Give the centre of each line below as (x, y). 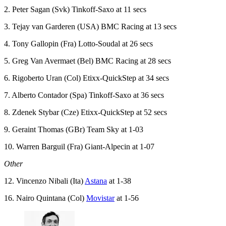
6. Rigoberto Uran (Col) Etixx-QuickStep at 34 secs (87, 78)
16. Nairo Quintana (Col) (45, 198)
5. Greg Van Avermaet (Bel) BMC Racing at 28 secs (88, 61)
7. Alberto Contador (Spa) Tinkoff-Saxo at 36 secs (84, 95)
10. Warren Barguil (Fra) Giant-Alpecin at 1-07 (79, 146)
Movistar (100, 198)
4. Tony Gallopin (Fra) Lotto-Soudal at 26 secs (78, 43)
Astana (96, 181)
